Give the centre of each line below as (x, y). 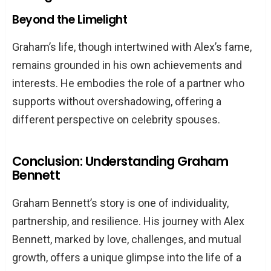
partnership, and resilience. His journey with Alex (128, 221)
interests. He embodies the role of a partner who (128, 83)
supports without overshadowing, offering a (117, 102)
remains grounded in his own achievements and (127, 65)
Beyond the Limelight (70, 20)
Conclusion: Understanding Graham (120, 162)
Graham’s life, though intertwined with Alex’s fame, (132, 47)
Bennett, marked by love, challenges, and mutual (127, 240)
